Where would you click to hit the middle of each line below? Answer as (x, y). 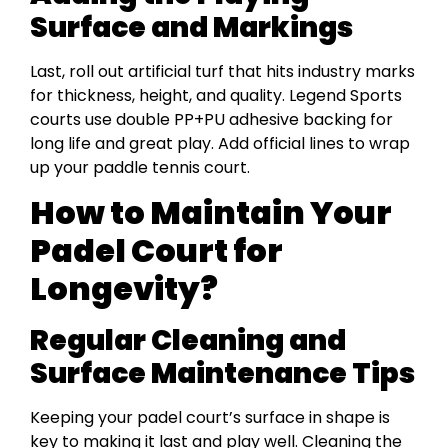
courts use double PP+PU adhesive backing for (211, 119)
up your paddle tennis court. (140, 167)
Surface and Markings (191, 27)
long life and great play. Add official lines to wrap (220, 143)
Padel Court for (156, 251)
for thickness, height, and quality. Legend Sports (216, 95)
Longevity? (124, 289)
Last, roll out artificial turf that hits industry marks (222, 71)
